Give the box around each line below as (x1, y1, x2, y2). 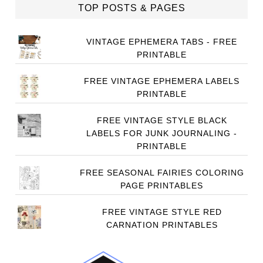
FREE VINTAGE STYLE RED (102, 207, 222, 217)
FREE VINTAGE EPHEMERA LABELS (84, 76, 240, 86)
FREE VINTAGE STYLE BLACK (96, 116, 227, 125)
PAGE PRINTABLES (120, 181, 204, 190)
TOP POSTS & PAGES (77, 3, 186, 13)
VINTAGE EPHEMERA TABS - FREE (86, 37, 238, 46)
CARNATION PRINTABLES (106, 220, 218, 230)
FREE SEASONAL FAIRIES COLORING (79, 168, 244, 177)
